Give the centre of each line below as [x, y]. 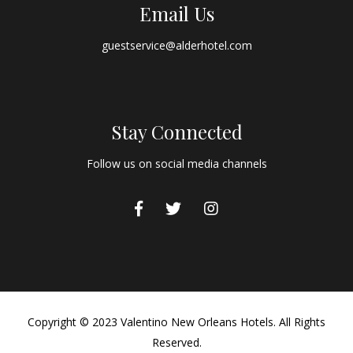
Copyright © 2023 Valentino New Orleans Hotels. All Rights [176, 322]
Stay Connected [176, 131]
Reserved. [176, 343]
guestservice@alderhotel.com [176, 45]
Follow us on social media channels [176, 163]
